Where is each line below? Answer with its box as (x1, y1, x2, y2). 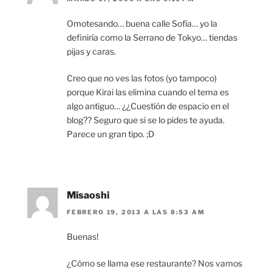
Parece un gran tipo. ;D (67, 128, 154, 139)
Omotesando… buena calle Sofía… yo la (67, 18, 217, 29)
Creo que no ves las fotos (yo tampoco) (67, 72, 217, 83)
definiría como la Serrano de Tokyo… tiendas (67, 32, 237, 42)
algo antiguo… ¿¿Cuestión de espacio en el (67, 100, 229, 111)
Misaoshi (67, 189, 109, 201)
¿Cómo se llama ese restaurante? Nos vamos (67, 258, 242, 269)
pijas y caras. (67, 46, 116, 56)
